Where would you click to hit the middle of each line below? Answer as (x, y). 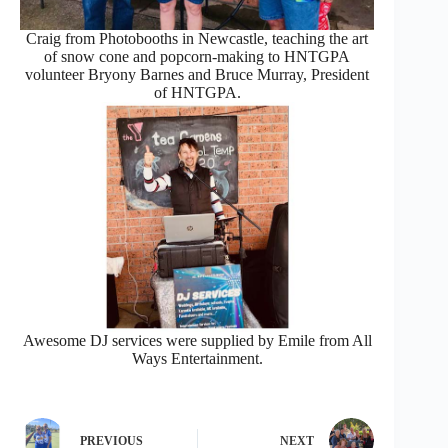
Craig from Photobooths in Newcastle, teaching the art (197, 38)
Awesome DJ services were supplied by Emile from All (197, 340)
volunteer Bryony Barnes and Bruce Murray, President (197, 74)
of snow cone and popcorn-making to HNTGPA (197, 56)
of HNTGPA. (197, 92)
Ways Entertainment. (197, 358)
